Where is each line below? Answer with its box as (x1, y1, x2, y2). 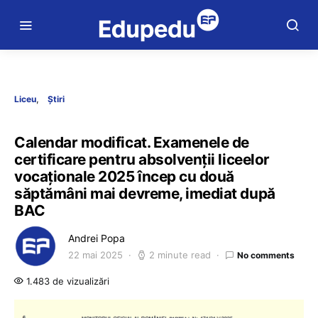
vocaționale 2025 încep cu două (14, 168, 234, 185)
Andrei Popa (68, 232, 125, 244)
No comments (237, 249, 295, 261)
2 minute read (149, 249, 211, 261)
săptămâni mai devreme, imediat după (14, 185, 275, 202)
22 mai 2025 (68, 249, 123, 261)
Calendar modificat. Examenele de (14, 133, 250, 151)
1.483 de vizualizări (23, 275, 109, 287)
